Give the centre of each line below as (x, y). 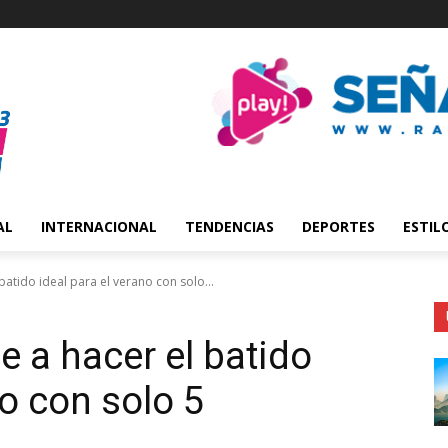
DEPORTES (338, 226)
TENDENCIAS (229, 226)
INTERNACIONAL (99, 226)
